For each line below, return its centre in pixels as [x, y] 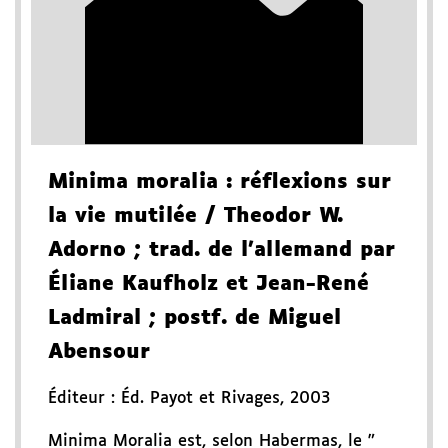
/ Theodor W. [270, 216]
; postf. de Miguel [241, 318]
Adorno [87, 250]
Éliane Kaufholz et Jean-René [208, 284]
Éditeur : [84, 399]
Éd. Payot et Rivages [200, 399]
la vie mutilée [122, 216]
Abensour [99, 352]
